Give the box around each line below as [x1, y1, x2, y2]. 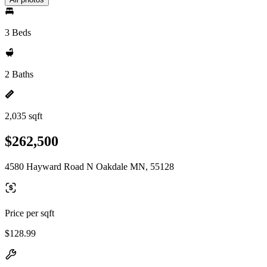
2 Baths [5, 69, 33, 79]
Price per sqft [5, 207, 54, 218]
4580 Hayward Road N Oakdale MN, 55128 [5, 161, 174, 172]
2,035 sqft [5, 111, 42, 121]
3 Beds [5, 27, 31, 38]
